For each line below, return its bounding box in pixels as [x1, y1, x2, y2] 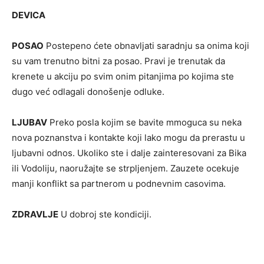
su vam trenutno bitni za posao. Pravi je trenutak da [12, 55, 225, 67]
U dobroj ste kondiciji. [58, 209, 151, 220]
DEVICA [12, 9, 45, 21]
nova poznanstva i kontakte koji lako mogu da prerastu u [12, 132, 245, 143]
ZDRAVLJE [12, 209, 58, 220]
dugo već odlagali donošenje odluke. [12, 86, 164, 97]
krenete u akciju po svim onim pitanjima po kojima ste [12, 71, 234, 82]
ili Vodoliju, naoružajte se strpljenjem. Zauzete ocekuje [12, 163, 239, 174]
